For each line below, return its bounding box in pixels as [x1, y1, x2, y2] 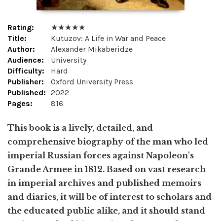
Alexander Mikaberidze [51, 44, 133, 54]
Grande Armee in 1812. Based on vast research [7, 164, 206, 174]
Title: [7, 33, 27, 43]
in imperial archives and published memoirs [7, 178, 201, 188]
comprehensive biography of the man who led [7, 136, 208, 147]
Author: [7, 44, 35, 54]
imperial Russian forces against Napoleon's [7, 150, 194, 160]
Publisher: [7, 76, 44, 86]
